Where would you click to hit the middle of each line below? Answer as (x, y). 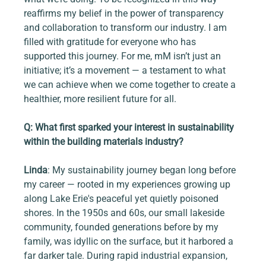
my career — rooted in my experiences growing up (129, 185)
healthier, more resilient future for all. (100, 99)
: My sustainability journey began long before (143, 170)
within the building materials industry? (104, 142)
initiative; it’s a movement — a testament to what (126, 71)
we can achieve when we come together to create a (131, 85)
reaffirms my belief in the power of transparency (125, 14)
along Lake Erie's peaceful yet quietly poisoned (123, 199)
